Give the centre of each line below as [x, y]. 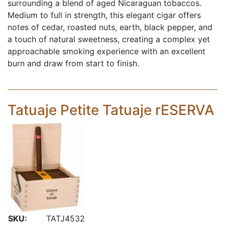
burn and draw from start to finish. [73, 63]
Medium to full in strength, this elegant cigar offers [104, 15]
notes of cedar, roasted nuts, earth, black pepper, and [110, 27]
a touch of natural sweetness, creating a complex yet [109, 39]
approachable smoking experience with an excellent [106, 51]
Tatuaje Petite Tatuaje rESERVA [111, 110]
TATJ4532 [66, 218]
